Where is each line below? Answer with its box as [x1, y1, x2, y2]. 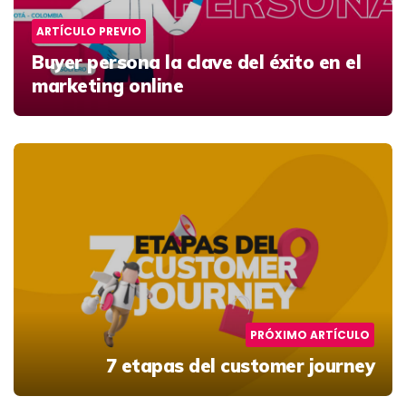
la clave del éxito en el [159, 51, 361, 74]
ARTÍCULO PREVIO [36, 24, 141, 40]
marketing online [32, 74, 183, 98]
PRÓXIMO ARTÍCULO [250, 327, 370, 343]
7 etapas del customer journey [105, 354, 374, 378]
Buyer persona [32, 51, 160, 74]
